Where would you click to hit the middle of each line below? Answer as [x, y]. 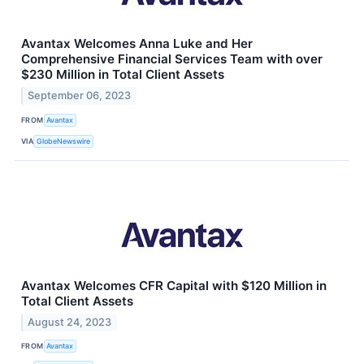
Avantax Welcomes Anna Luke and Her [137, 44]
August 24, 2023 [70, 322]
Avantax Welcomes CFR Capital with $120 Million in [174, 286]
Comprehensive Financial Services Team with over [172, 59]
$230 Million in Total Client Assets [123, 75]
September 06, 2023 [80, 96]
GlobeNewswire [64, 141]
